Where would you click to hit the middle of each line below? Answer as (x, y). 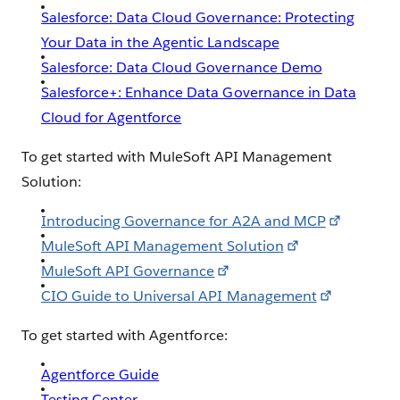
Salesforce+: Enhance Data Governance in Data (199, 93)
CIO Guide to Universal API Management (179, 296)
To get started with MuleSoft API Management (177, 157)
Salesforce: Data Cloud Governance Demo (182, 68)
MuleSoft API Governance (128, 271)
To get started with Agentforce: (125, 336)
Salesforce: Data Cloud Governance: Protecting (198, 18)
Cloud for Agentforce (112, 118)
